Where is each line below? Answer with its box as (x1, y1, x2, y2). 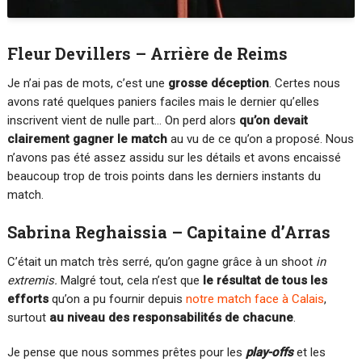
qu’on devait (238, 112, 308, 128)
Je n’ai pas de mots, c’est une (6, 75, 168, 90)
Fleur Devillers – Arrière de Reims (6, 42, 288, 64)
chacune (242, 309, 293, 325)
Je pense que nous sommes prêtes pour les (6, 344, 246, 360)
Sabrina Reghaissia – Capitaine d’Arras (6, 221, 330, 242)
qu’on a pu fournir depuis (48, 291, 186, 306)
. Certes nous (268, 75, 340, 90)
